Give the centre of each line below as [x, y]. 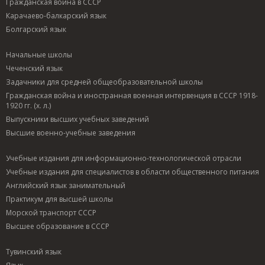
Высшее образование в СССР [58, 226]
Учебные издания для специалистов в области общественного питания [132, 172]
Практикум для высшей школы [59, 199]
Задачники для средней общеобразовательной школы [104, 82]
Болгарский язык [36, 29]
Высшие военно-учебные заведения [71, 132]
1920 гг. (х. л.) [28, 105]
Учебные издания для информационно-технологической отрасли [124, 158]
